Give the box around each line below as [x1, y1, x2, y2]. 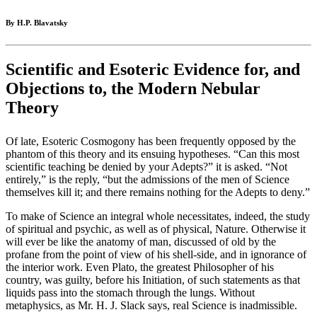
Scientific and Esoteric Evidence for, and [6, 60, 300, 79]
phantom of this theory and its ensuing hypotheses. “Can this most [6, 148, 299, 161]
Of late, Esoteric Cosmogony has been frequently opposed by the [6, 135, 296, 148]
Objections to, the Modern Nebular [6, 79, 260, 98]
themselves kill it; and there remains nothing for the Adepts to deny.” [6, 186, 310, 199]
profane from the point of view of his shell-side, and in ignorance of [6, 248, 306, 261]
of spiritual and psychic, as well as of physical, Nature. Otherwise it [6, 223, 306, 236]
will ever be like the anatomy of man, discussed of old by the [6, 236, 276, 248]
